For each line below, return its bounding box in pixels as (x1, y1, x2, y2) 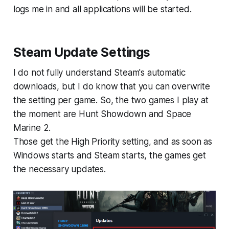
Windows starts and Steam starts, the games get (13, 150, 206, 161)
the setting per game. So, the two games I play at (13, 95, 209, 105)
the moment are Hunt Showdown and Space (13, 108, 192, 119)
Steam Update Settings (13, 44, 151, 60)
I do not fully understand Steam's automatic (13, 67, 186, 78)
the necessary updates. (13, 164, 106, 174)
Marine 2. (13, 122, 51, 133)
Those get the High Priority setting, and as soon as (13, 136, 213, 147)
